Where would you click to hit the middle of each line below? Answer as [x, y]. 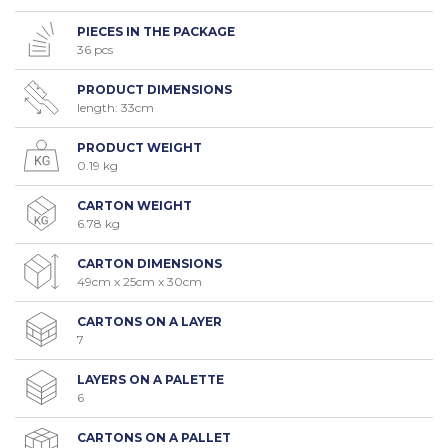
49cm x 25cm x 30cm [139, 281]
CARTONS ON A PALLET [154, 437]
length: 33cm [115, 107]
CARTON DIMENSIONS [149, 263]
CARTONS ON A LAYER [149, 321]
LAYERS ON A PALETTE [150, 379]
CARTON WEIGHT [134, 205]
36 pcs [95, 49]
